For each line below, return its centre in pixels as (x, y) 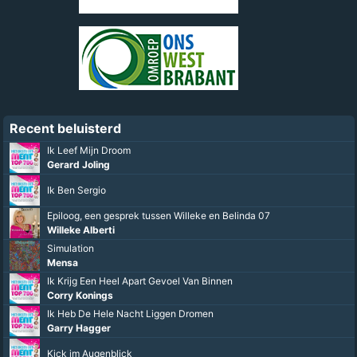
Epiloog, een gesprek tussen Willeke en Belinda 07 (159, 216)
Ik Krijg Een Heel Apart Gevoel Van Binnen (140, 281)
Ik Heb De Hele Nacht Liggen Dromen (130, 314)
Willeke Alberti (81, 230)
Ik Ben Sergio (76, 190)
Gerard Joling (78, 165)
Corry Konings (80, 296)
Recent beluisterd (65, 129)
